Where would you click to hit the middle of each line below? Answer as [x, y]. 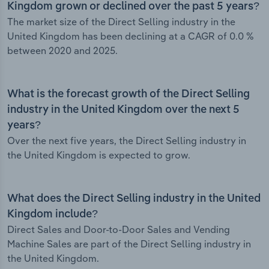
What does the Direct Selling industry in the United [134, 199]
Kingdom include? [53, 215]
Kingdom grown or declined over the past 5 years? [133, 7]
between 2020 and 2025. [62, 51]
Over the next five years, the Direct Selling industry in [127, 141]
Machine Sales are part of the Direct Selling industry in [129, 244]
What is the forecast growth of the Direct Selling [128, 95]
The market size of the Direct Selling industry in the [121, 22]
